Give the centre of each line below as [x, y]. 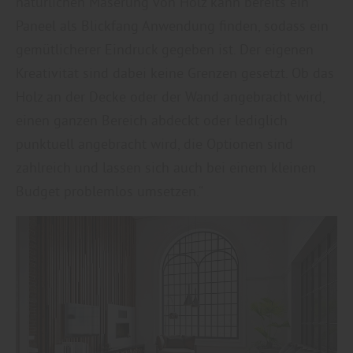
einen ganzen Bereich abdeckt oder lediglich [152, 120]
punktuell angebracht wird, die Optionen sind [154, 143]
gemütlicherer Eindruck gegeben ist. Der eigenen [165, 49]
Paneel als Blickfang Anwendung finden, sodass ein [172, 25]
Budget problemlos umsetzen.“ [110, 191]
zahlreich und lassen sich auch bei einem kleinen [166, 167]
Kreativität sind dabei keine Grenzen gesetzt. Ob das [175, 72]
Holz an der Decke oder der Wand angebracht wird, [170, 96]
